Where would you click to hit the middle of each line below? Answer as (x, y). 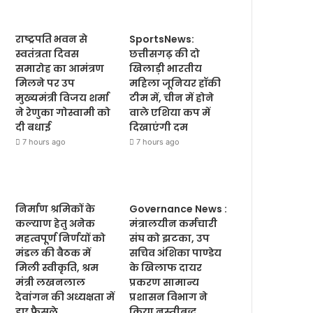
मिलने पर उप (45, 83)
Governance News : (179, 209)
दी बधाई (34, 127)
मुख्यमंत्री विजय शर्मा (63, 97)
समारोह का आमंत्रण (60, 68)
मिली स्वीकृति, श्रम (57, 267)
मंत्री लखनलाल (51, 282)
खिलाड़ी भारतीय (166, 68)
